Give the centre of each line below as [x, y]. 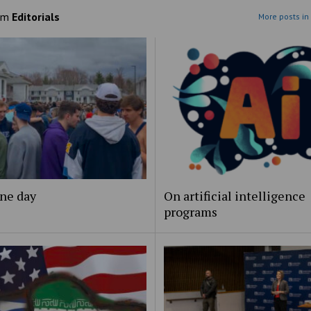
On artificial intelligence [235, 196]
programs [191, 212]
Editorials [35, 17]
